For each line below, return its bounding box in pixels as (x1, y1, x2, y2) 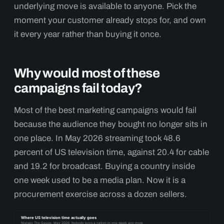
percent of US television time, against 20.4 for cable (14, 147, 209, 157)
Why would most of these (14, 66, 160, 80)
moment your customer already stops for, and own (14, 15, 206, 25)
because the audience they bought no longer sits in (14, 119, 207, 129)
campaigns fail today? (14, 81, 142, 95)
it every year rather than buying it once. (14, 29, 161, 39)
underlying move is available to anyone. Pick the (14, 1, 196, 11)
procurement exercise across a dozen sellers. (14, 189, 187, 199)
